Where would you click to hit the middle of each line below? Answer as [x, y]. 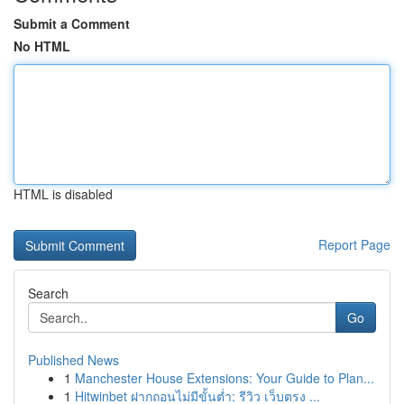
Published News [73, 360]
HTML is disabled [63, 194]
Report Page [354, 244]
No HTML [42, 46]
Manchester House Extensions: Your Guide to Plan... [225, 378]
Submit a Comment [72, 23]
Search [48, 293]
